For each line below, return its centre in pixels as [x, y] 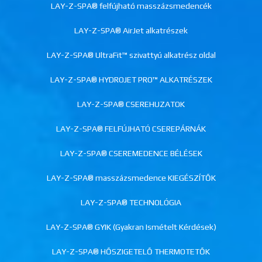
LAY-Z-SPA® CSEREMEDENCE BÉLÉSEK [131, 154]
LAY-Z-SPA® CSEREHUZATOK [131, 104]
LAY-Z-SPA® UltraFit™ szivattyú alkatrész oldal [131, 55]
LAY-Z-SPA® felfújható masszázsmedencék [131, 6]
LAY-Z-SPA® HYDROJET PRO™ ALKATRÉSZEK [131, 80]
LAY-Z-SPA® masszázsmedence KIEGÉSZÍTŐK [131, 178]
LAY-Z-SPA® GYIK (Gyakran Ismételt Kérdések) [131, 227]
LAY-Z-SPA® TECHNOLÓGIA [131, 203]
